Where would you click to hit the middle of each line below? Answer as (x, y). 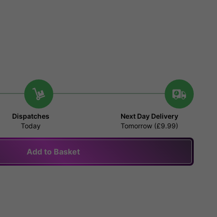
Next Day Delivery (149, 116)
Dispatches (31, 116)
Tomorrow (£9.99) (149, 126)
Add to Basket (53, 152)
